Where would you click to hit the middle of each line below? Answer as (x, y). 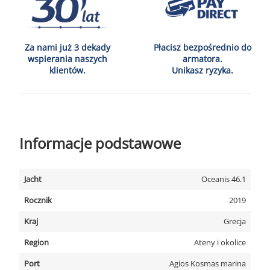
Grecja (235, 221)
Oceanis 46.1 (224, 179)
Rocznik (38, 200)
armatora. (202, 59)
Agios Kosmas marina (208, 263)
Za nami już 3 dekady (67, 47)
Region (36, 242)
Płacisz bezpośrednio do (202, 47)
